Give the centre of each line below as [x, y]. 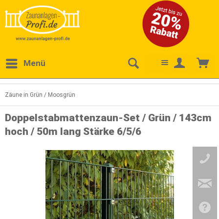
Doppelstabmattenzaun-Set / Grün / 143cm [108, 118]
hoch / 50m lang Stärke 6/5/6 [73, 131]
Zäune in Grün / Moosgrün [40, 95]
